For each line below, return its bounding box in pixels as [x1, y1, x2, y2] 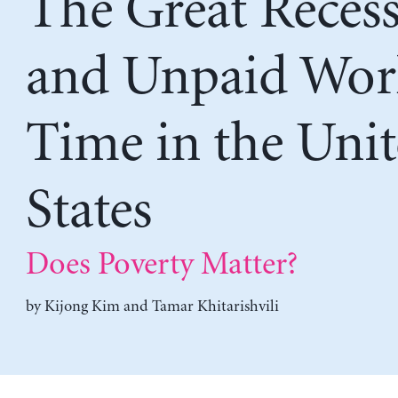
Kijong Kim [44, 298, 120, 316]
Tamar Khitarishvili [151, 298, 279, 316]
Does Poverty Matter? [25, 248, 298, 283]
